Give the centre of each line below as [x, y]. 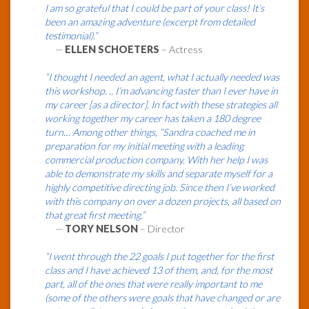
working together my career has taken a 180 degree [153, 119]
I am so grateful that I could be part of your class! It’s [154, 8]
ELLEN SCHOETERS [112, 50]
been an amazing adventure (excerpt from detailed [150, 22]
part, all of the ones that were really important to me [153, 284]
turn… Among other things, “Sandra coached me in [150, 132]
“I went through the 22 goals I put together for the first [159, 257]
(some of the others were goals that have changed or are [162, 298]
